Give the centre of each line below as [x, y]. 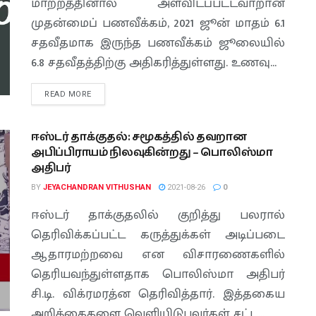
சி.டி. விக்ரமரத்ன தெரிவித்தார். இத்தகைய [158, 294]
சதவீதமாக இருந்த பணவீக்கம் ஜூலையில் [158, 43]
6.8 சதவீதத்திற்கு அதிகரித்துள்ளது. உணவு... [154, 63]
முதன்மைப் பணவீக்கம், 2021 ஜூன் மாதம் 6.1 [158, 23]
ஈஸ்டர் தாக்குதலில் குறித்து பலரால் [158, 215]
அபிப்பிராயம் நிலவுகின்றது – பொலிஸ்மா [152, 153]
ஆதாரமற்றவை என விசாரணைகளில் [158, 255]
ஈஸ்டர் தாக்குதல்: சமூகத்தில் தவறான [139, 137]
